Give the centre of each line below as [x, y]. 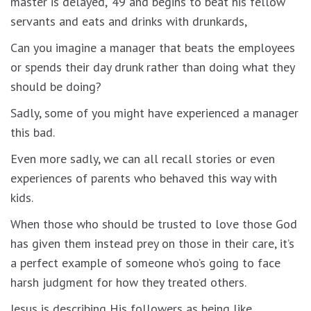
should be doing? [56, 86]
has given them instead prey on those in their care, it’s [152, 243]
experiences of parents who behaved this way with [144, 178]
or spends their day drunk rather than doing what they [152, 67]
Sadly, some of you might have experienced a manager [154, 112]
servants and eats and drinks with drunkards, [129, 21]
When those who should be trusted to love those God [154, 224]
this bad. [33, 132]
